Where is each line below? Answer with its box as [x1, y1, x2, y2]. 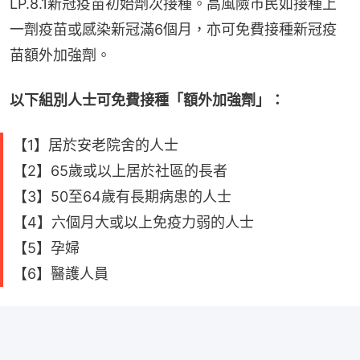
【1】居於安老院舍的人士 [13, 137, 178, 154]
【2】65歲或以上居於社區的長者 [13, 162, 227, 180]
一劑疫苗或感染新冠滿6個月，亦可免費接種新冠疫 [10, 21, 337, 39]
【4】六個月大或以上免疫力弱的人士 [13, 214, 254, 231]
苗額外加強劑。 [10, 47, 111, 64]
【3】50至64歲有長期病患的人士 [13, 188, 231, 206]
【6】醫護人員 [13, 265, 108, 283]
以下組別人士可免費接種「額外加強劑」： [10, 92, 284, 109]
